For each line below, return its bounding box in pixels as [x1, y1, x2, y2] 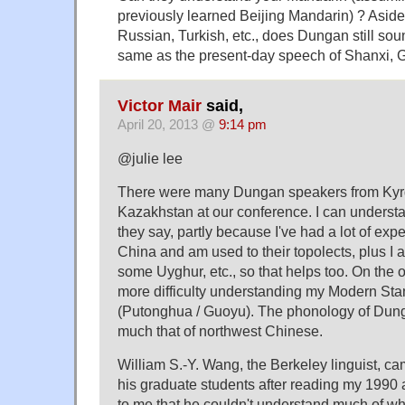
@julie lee [118, 150, 183, 167]
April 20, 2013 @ [118, 118, 219, 133]
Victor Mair [118, 97, 202, 116]
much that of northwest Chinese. [118, 323, 323, 339]
